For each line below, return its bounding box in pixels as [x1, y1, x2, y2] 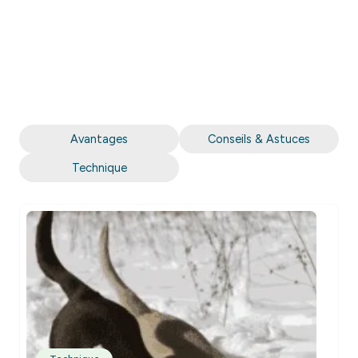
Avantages [70, 132, 128, 147]
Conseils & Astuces [208, 132, 310, 147]
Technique [71, 161, 127, 176]
